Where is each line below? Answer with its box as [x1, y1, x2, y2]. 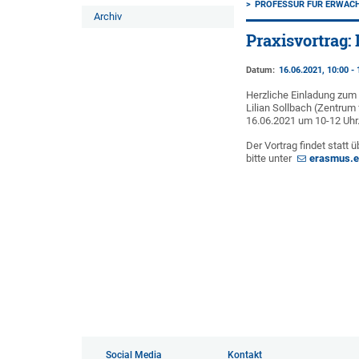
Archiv [94, 10, 122, 22]
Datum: [246, 65, 276, 75]
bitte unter [246, 152, 295, 164]
